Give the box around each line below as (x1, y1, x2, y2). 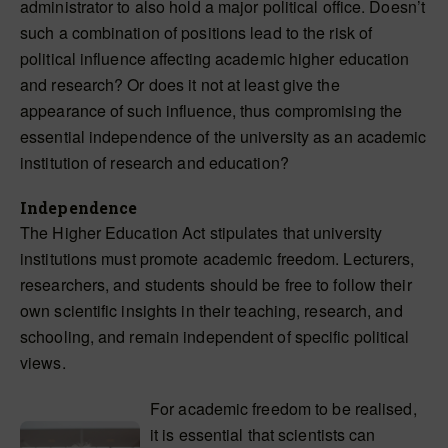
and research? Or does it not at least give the (20, 73, 340, 96)
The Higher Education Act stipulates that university (20, 221, 383, 244)
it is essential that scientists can (150, 423, 376, 446)
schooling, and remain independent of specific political (20, 325, 410, 348)
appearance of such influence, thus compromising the (20, 99, 403, 122)
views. (20, 351, 66, 374)
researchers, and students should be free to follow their (20, 273, 412, 296)
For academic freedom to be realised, (150, 397, 417, 420)
